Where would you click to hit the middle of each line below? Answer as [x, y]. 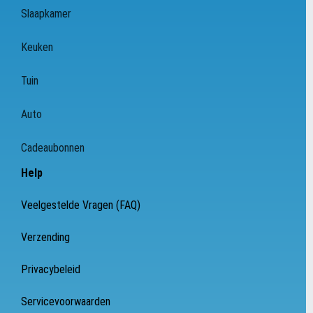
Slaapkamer [46, 14]
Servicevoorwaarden [66, 302]
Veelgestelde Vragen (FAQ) [81, 205]
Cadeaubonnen [53, 148]
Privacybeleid [51, 270]
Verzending [45, 238]
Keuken [37, 48]
